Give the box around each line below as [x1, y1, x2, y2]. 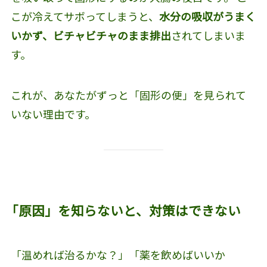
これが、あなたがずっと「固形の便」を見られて [10, 86, 246, 103]
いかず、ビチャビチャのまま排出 [10, 27, 171, 43]
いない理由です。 [10, 105, 95, 122]
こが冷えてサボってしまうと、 [10, 8, 159, 24]
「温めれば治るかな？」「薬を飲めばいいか [10, 247, 225, 263]
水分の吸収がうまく [159, 8, 256, 24]
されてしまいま [170, 27, 246, 43]
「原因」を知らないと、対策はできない [5, 201, 241, 220]
